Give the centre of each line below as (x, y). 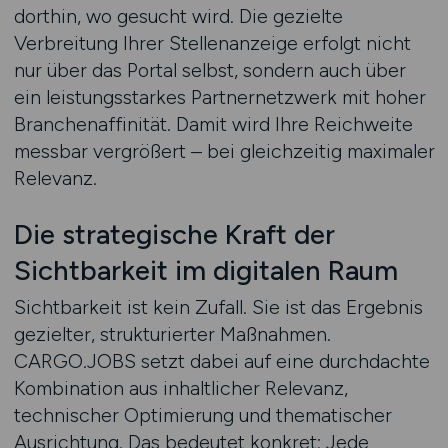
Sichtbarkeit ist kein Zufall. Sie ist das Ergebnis (218, 307)
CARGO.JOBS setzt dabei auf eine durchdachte (221, 361)
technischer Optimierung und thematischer (202, 415)
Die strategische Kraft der (174, 234)
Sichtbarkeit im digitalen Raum (205, 270)
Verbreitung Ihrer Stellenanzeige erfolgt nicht (212, 43)
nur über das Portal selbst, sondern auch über (209, 70)
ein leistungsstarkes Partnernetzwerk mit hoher (219, 97)
